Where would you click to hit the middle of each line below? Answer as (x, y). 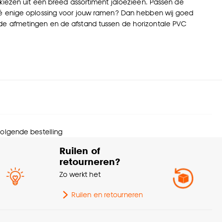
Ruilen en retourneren (107, 195)
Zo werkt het (80, 174)
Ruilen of (80, 151)
